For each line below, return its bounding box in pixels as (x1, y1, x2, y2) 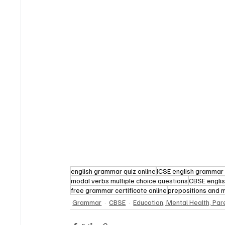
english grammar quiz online (71, 167, 156, 176)
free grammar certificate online (71, 186, 167, 195)
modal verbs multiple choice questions (71, 176, 188, 185)
